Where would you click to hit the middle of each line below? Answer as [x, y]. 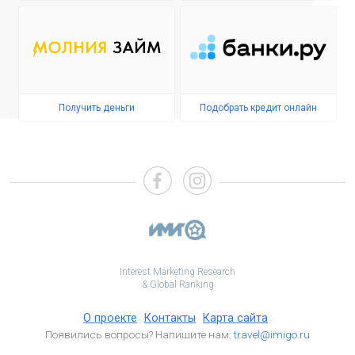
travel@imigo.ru [272, 334]
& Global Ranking [177, 284]
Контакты [170, 318]
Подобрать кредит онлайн [258, 108]
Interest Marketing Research [177, 272]
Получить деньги [97, 108]
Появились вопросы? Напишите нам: [139, 334]
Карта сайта [235, 318]
